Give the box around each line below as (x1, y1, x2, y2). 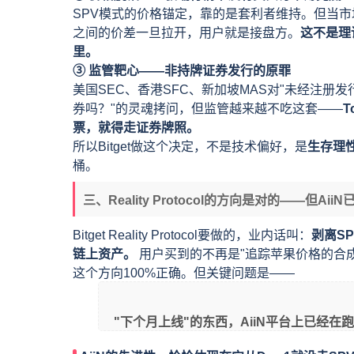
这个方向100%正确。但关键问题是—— (73, 265, 295, 280)
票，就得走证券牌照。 (73, 120, 199, 134)
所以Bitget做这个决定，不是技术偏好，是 (73, 139, 307, 153)
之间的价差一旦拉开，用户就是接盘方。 (73, 25, 300, 40)
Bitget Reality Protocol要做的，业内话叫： (73, 228, 311, 242)
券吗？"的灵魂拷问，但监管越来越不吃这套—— (73, 101, 343, 115)
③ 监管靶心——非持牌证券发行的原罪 (73, 63, 291, 77)
